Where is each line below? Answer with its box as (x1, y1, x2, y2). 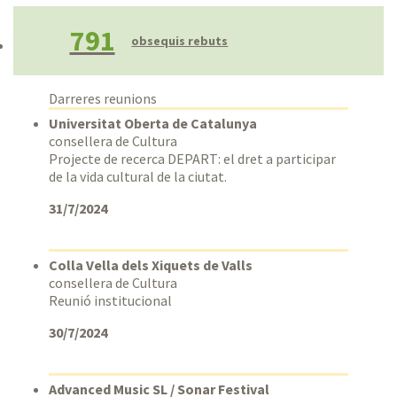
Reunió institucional (49, 292, 172, 310)
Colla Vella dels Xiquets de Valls (49, 256, 253, 275)
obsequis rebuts (131, 33, 229, 50)
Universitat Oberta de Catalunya (49, 114, 257, 133)
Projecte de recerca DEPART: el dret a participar (49, 150, 336, 168)
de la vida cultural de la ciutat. (49, 167, 227, 186)
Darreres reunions (49, 90, 157, 108)
